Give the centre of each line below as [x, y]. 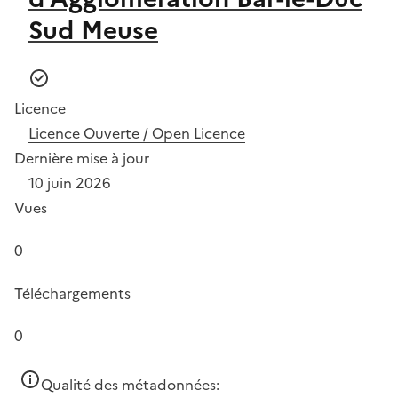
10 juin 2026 [70, 183]
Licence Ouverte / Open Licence [137, 133]
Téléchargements [72, 293]
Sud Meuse [93, 30]
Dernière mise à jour [82, 158]
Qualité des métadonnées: [130, 384]
